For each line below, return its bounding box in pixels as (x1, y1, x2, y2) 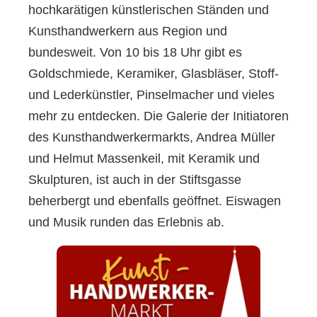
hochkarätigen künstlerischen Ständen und (28, 2, 269, 17)
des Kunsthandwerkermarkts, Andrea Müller (28, 129, 275, 144)
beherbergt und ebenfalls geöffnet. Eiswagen (28, 193, 281, 208)
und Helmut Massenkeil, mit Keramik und (28, 151, 260, 166)
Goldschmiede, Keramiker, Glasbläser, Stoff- (28, 66, 279, 81)
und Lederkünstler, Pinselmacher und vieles (28, 87, 275, 102)
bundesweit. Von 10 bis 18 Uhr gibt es (28, 45, 242, 59)
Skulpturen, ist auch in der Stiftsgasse (28, 172, 241, 187)
